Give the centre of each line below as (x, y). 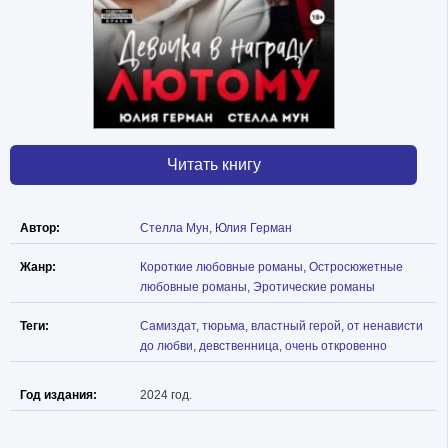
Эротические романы (314, 286)
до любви (166, 345)
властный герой (296, 325)
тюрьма (223, 325)
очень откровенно (336, 345)
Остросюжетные (356, 266)
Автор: (40, 227)
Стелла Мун (174, 227)
